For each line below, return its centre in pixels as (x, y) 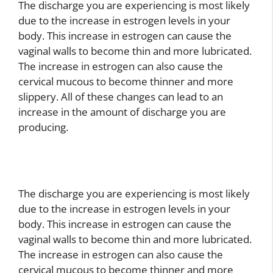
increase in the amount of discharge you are (122, 112)
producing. (43, 127)
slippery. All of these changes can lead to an (121, 97)
